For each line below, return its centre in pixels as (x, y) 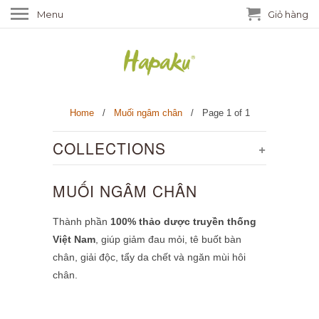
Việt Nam (74, 240)
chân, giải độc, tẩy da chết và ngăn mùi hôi (149, 257)
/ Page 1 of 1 (216, 113)
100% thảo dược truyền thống (183, 222)
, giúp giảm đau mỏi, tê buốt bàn (168, 240)
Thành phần (82, 222)
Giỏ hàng (288, 14)
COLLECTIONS (109, 148)
